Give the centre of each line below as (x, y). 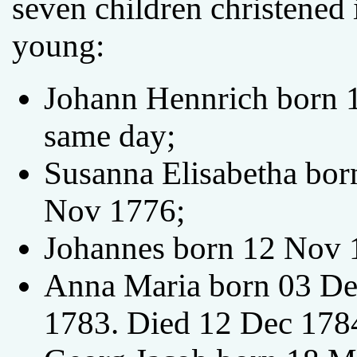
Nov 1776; (114, 210)
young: (58, 45)
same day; (110, 135)
